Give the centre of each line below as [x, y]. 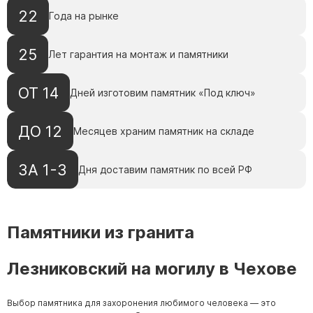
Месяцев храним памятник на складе [164, 131]
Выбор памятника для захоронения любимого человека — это [141, 303]
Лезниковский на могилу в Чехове [152, 269]
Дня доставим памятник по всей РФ [165, 170]
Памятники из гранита [101, 233]
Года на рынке [84, 16]
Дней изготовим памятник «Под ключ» [163, 93]
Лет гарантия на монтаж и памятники [138, 54]
